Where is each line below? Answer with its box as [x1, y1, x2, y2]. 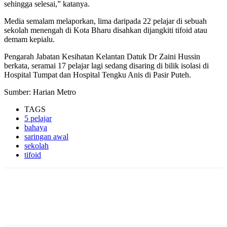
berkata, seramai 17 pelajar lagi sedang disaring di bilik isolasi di [4, 61, 209, 70]
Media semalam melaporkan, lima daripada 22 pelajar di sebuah [4, 17, 207, 26]
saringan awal [24, 132, 68, 141]
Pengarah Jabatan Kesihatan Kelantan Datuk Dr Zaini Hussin [4, 52, 200, 61]
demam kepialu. [4, 35, 55, 44]
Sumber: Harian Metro [4, 88, 76, 97]
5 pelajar [24, 114, 52, 123]
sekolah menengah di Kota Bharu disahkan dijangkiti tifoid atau [4, 26, 207, 35]
